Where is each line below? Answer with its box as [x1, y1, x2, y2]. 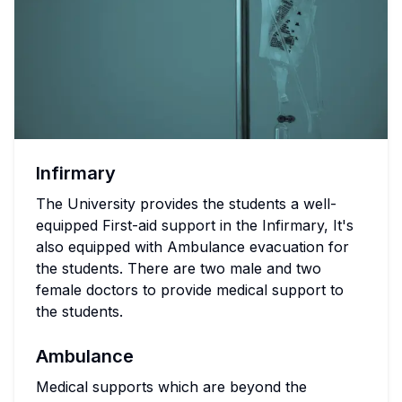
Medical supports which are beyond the [36, 378, 307, 397]
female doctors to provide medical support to [36, 281, 344, 300]
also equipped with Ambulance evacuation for [36, 238, 349, 257]
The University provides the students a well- [36, 195, 336, 214]
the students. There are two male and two [36, 259, 321, 278]
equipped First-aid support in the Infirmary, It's [36, 216, 354, 235]
